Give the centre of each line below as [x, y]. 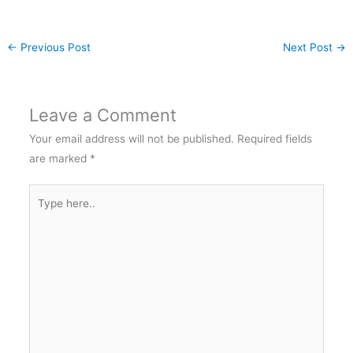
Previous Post [54, 48]
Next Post [309, 48]
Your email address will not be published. [131, 138]
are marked [59, 158]
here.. [43, 213]
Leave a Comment [102, 115]
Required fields [274, 138]
